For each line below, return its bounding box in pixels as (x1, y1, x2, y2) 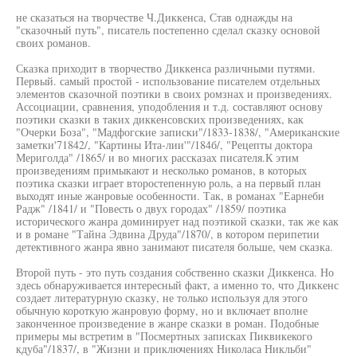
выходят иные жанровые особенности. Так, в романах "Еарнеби (16, 188, 324, 203)
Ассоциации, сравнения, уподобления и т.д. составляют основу (16, 99, 323, 114)
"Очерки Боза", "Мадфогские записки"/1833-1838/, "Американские (16, 124, 339, 139)
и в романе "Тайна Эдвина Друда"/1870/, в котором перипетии (16, 226, 320, 241)
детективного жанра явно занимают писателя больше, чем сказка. (16, 239, 333, 254)
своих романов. (16, 35, 91, 50)
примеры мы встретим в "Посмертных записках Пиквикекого (16, 328, 312, 343)
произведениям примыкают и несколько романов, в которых (16, 163, 307, 178)
